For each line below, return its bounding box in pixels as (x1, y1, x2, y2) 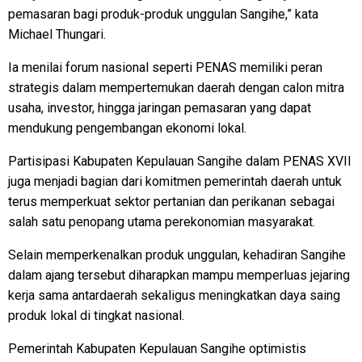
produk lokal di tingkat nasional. (8, 307, 184, 323)
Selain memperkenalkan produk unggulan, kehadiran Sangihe (8, 246, 346, 263)
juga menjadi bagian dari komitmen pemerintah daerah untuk (8, 173, 342, 189)
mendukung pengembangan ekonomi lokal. (8, 120, 246, 136)
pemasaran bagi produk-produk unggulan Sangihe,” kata (8, 6, 318, 22)
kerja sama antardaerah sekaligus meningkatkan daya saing (8, 287, 340, 303)
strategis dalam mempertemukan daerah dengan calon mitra (8, 79, 344, 95)
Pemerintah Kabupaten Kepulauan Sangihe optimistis (8, 340, 306, 356)
